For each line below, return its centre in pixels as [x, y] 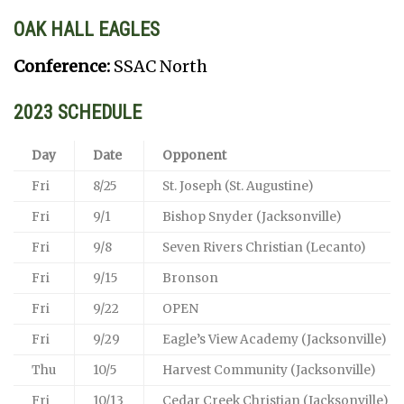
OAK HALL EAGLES [87, 30]
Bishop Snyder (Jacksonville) [252, 216]
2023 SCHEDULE [78, 112]
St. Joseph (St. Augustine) [238, 186]
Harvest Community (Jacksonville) [269, 370]
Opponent [194, 155]
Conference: [64, 67]
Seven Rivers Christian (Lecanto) [264, 247]
